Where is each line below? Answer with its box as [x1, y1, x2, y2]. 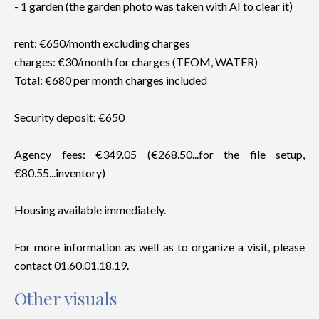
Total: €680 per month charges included [14, 73, 207, 87]
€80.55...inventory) [14, 166, 105, 179]
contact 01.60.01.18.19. [14, 258, 129, 272]
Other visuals [14, 286, 117, 310]
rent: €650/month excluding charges [14, 36, 190, 50]
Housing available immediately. [14, 203, 166, 216]
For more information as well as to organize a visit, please [14, 240, 305, 253]
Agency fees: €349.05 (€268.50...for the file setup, [14, 147, 305, 161]
